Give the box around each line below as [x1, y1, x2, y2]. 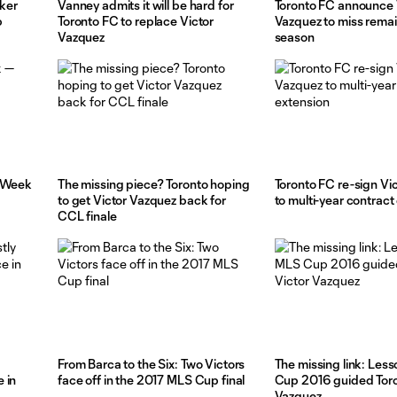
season [274, 29, 315, 45]
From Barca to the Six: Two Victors [58, 355, 245, 371]
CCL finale [58, 208, 117, 224]
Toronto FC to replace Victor [58, 13, 214, 29]
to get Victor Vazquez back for [58, 192, 226, 208]
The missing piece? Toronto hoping [58, 176, 250, 192]
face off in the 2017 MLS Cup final [58, 371, 245, 387]
